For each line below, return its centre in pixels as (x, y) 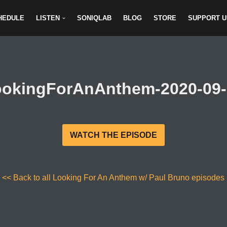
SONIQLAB (94, 18)
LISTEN (48, 18)
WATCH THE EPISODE (113, 135)
